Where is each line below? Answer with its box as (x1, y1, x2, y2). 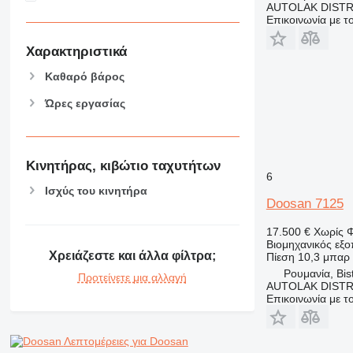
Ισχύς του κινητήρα (44, 184, 147, 197)
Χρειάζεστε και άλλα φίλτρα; (48, 249, 216, 263)
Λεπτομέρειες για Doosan (63, 335, 188, 348)
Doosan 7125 (266, 195, 344, 211)
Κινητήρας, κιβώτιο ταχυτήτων (25, 158, 221, 174)
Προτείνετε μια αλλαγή (77, 271, 187, 284)
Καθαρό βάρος (44, 69, 124, 83)
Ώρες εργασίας (44, 96, 125, 110)
